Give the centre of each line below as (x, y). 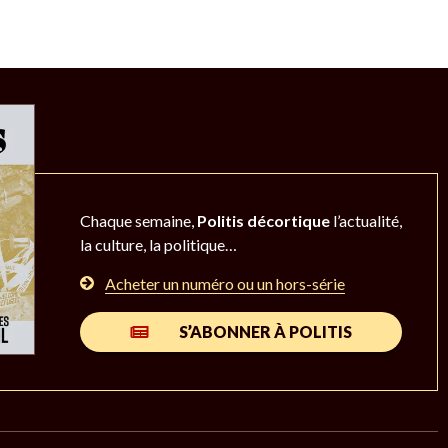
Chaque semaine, (138, 221)
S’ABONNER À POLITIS (265, 332)
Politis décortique (263, 221)
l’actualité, (366, 221)
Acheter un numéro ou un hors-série (225, 284)
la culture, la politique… (158, 245)
